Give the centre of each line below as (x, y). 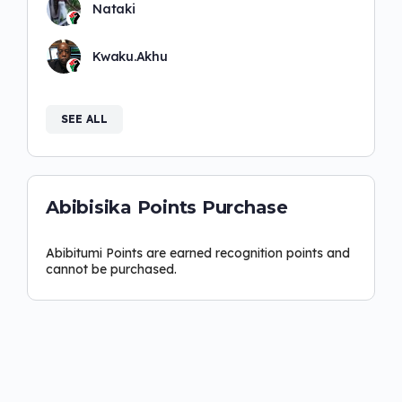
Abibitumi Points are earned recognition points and (198, 253)
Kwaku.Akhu (130, 56)
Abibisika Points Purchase (167, 207)
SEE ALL (84, 118)
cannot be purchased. (111, 269)
